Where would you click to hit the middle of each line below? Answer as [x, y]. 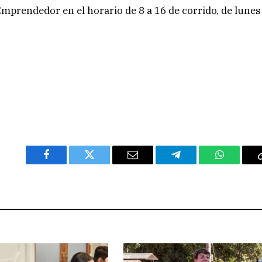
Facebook [66, 163]
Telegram [195, 163]
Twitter [104, 163]
